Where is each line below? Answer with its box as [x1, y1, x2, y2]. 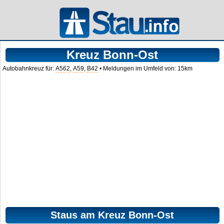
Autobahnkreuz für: [2, 65, 56, 72]
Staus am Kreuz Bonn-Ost [50, 209, 174, 220]
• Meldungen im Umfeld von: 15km [98, 65, 193, 72]
